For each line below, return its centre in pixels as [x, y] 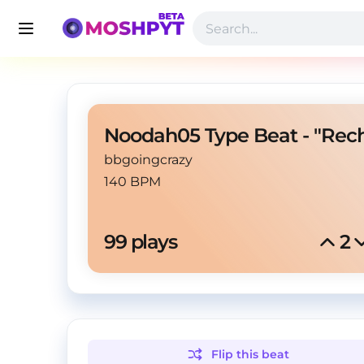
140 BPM [132, 182]
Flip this [237, 354]
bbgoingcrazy [148, 160]
